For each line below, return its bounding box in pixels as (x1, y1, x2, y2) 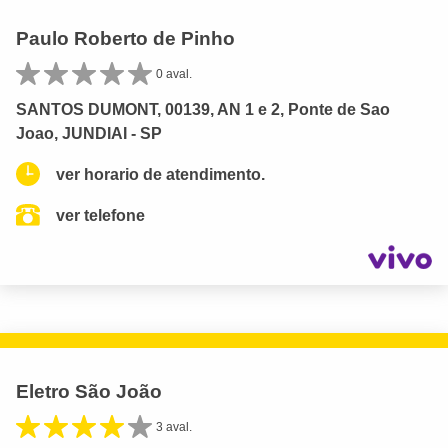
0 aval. (156, 66, 192, 81)
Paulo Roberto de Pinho (16, 27, 235, 49)
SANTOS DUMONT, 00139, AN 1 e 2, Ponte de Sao (16, 100, 390, 118)
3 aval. (156, 419, 192, 434)
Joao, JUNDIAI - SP (16, 124, 162, 142)
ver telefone (56, 206, 145, 224)
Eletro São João (16, 380, 162, 402)
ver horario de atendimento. (56, 165, 265, 183)
